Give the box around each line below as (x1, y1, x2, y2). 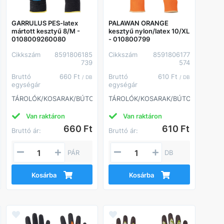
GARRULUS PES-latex (11, 18, 78, 27)
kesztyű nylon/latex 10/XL (108, 26, 190, 35)
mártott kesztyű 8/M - (11, 26, 80, 35)
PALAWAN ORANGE (108, 18, 169, 27)
